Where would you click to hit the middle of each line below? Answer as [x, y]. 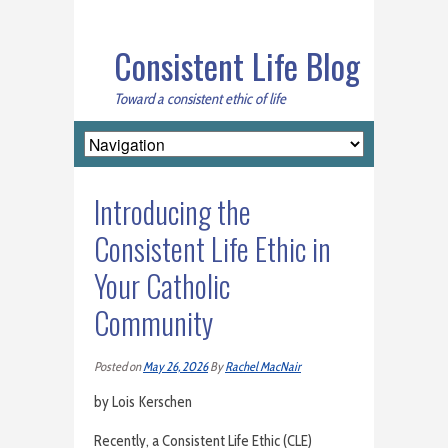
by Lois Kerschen [143, 401]
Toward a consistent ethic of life [200, 99]
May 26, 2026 [175, 366]
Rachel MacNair [263, 366]
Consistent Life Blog [237, 66]
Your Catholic [162, 285]
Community [153, 322]
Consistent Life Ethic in [212, 248]
